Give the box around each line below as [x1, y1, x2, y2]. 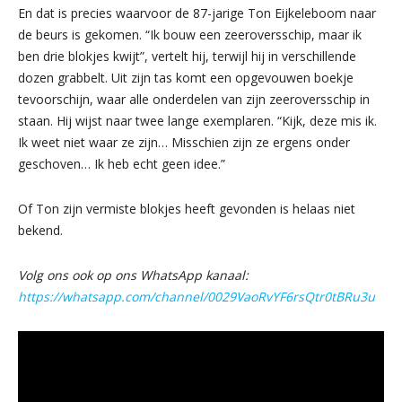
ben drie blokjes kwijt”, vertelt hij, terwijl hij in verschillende [18, 47, 356, 65]
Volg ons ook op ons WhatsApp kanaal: [18, 266, 249, 284]
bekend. [18, 221, 63, 239]
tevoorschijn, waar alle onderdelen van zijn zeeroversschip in [18, 90, 370, 108]
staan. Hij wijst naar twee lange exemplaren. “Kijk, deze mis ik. [18, 111, 377, 129]
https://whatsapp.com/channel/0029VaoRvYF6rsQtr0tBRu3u [18, 287, 375, 305]
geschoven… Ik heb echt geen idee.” [18, 154, 225, 172]
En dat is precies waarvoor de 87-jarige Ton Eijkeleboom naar [18, 4, 376, 22]
